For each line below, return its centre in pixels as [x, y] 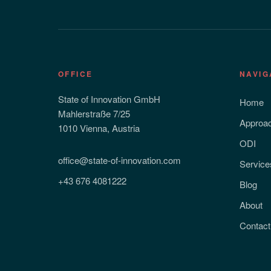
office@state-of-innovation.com [119, 160]
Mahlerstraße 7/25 [94, 114]
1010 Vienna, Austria [99, 128]
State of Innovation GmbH [109, 99]
